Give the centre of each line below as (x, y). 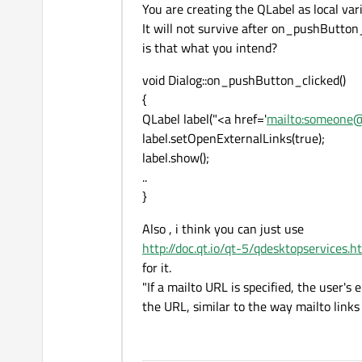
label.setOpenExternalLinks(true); (234, 139)
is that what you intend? (210, 48)
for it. (157, 268)
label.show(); (176, 158)
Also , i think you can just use (223, 229)
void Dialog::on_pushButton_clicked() (244, 80)
